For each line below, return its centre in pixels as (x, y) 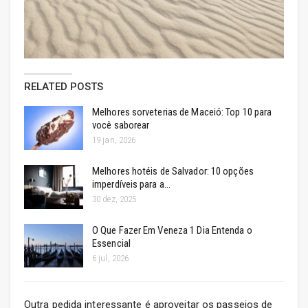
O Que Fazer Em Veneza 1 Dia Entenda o (172, 230)
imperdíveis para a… (131, 184)
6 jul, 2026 (111, 258)
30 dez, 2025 (114, 199)
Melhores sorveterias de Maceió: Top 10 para (182, 112)
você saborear (121, 125)
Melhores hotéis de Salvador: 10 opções (173, 171)
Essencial (111, 243)
